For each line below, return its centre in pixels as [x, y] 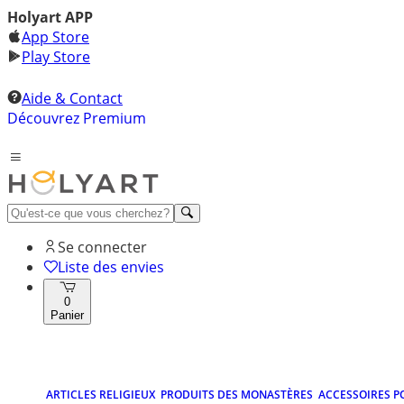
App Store [55, 37]
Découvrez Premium [77, 118]
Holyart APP [50, 17]
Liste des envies [111, 267]
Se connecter [102, 247]
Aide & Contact [72, 98]
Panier [67, 315]
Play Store [56, 57]
